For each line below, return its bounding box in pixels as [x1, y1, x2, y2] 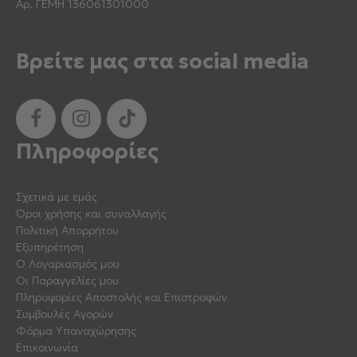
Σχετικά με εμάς [16, 189, 97, 204]
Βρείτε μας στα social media [16, 48, 309, 74]
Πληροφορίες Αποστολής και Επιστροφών [16, 289, 227, 304]
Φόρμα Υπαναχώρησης [16, 323, 136, 338]
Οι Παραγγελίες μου [16, 273, 119, 288]
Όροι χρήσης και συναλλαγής [16, 206, 167, 221]
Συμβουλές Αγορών [16, 306, 113, 321]
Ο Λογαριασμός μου [16, 256, 120, 271]
